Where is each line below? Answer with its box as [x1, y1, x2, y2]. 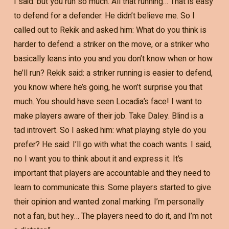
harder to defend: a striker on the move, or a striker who [13, 38, 210, 51]
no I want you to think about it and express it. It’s [13, 153, 183, 166]
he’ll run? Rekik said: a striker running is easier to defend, [13, 67, 213, 80]
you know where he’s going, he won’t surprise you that [13, 81, 202, 94]
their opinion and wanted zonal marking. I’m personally [13, 196, 204, 209]
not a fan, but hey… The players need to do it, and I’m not [13, 210, 212, 223]
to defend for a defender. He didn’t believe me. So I [13, 10, 195, 22]
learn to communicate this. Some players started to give [13, 181, 211, 194]
